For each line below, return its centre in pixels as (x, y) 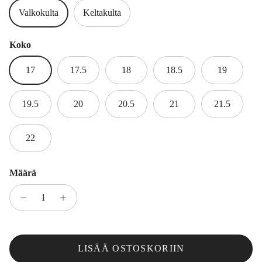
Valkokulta (39, 12)
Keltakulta (102, 12)
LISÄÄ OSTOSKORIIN (131, 249)
